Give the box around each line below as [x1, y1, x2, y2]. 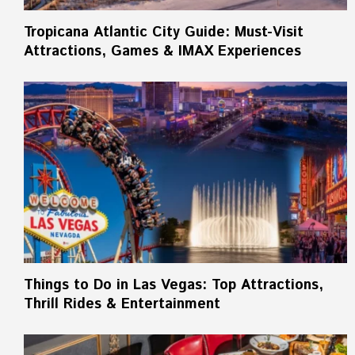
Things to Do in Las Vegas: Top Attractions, [24, 275, 323, 296]
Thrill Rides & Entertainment [24, 294, 220, 315]
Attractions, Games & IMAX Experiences [24, 40, 306, 62]
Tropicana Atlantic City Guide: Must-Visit [24, 21, 303, 43]
